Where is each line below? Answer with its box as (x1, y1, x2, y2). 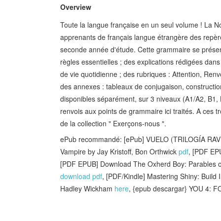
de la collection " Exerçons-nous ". (60, 118, 166, 128)
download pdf (60, 171, 102, 181)
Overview (60, 1, 91, 12)
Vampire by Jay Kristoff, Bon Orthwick (60, 146, 179, 156)
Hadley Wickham (60, 183, 114, 193)
